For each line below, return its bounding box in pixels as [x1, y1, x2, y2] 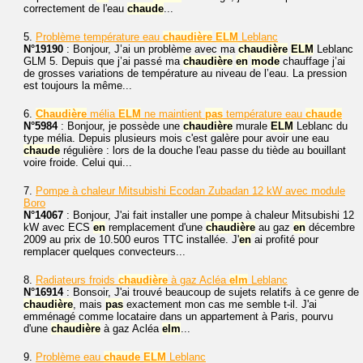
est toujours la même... [23, 79, 132, 92]
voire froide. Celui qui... [23, 156, 132, 169]
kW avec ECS [23, 220, 93, 233]
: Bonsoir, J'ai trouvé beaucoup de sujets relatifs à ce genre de [63, 285, 359, 298]
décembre [305, 220, 355, 233]
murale [233, 119, 271, 132]
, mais [73, 297, 105, 310]
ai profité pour [251, 233, 318, 246]
